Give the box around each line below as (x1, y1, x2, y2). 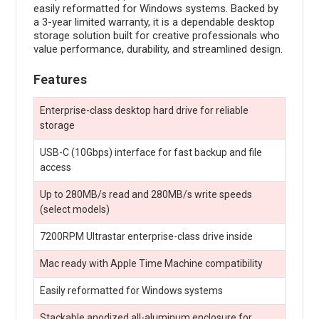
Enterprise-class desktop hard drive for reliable (39, 104, 249, 116)
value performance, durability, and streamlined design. (33, 42, 283, 56)
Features (33, 71, 87, 87)
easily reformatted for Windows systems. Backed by (33, 1, 278, 15)
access (39, 161, 71, 173)
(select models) (39, 203, 110, 215)
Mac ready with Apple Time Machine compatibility (39, 257, 263, 269)
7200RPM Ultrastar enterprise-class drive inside (39, 230, 253, 242)
